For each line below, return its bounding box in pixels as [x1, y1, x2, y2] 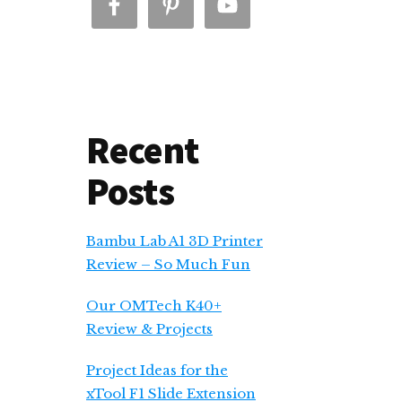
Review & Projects [86, 320, 213, 337]
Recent [86, 127, 198, 173]
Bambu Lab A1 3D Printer [86, 232, 263, 249]
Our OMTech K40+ [86, 297, 222, 314]
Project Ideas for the [86, 362, 228, 379]
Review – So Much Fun [86, 256, 250, 273]
